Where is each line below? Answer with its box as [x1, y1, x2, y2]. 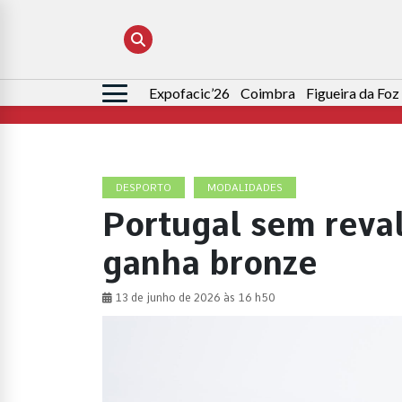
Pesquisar [101, 85, 166, 103]
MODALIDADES [207, 181, 283, 195]
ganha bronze [102, 244, 318, 284]
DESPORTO [116, 181, 171, 195]
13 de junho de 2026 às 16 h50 [112, 292, 275, 305]
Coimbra [240, 84, 295, 102]
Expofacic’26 [149, 84, 230, 102]
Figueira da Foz [306, 84, 399, 102]
